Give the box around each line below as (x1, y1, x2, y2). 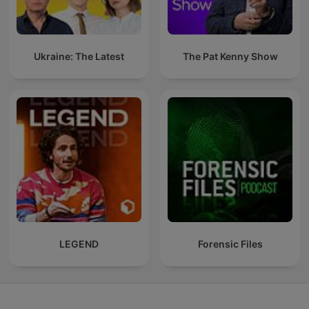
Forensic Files (197, 238, 263, 250)
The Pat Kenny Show (182, 50, 278, 63)
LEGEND (59, 238, 99, 250)
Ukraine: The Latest (34, 50, 124, 63)
